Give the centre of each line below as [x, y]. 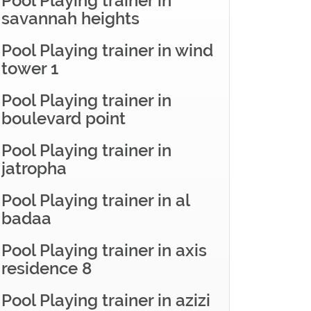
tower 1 [30, 68]
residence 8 [47, 268]
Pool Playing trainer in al [95, 200]
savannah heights [70, 18]
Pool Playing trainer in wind [107, 50]
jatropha [34, 168]
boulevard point [64, 118]
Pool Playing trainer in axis [104, 250]
